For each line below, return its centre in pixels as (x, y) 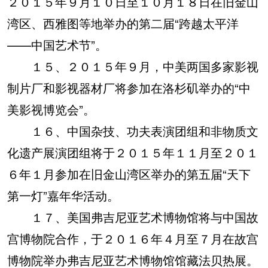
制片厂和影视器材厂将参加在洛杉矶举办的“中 (129, 88)
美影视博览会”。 (51, 109)
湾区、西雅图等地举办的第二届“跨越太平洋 (123, 23)
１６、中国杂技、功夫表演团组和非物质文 (133, 131)
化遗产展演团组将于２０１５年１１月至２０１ (133, 152)
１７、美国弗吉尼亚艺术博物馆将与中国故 (133, 217)
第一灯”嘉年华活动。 (63, 195)
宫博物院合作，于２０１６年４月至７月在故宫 (133, 238)
